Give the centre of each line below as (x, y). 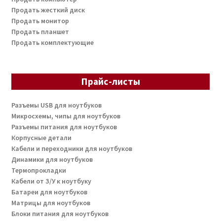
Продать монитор (40, 21)
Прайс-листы (110, 81)
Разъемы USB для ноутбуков (56, 105)
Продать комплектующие (52, 43)
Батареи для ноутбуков (49, 192)
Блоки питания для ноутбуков (60, 213)
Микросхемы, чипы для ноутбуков (66, 116)
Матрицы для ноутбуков (51, 203)
